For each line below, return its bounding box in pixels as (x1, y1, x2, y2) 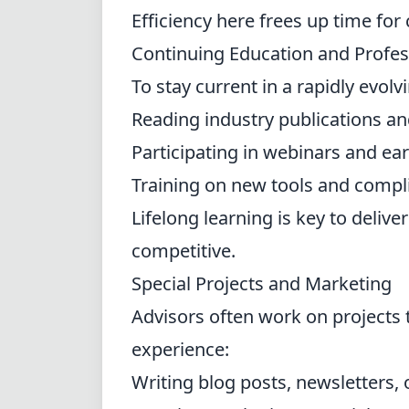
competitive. (131, 238, 236, 263)
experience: (131, 337, 229, 362)
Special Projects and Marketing (131, 271, 392, 296)
